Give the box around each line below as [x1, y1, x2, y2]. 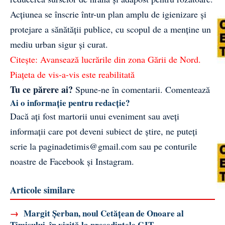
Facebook [50, 155, 84, 167]
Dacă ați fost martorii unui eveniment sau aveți [10, 109, 179, 122]
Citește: [10, 53, 40, 65]
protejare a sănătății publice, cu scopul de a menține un [10, 23, 211, 35]
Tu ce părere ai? [10, 82, 73, 96]
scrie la [10, 140, 39, 152]
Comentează [165, 83, 210, 95]
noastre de [10, 155, 50, 167]
